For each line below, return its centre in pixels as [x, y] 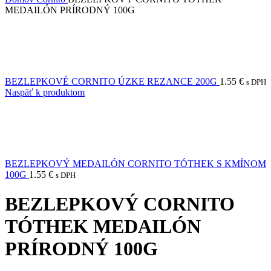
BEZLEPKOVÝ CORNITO [120, 204]
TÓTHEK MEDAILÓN [103, 227]
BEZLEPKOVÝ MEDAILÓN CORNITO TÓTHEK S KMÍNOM [135, 164]
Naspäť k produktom [45, 92]
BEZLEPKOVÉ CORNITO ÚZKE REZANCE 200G [112, 81]
